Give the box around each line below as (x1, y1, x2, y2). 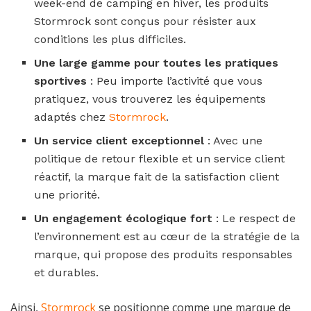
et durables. (34, 266, 99, 280)
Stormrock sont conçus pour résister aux (34, 15, 257, 28)
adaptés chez (34, 110, 110, 124)
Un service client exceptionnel (34, 134, 205, 148)
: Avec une (204, 134, 263, 148)
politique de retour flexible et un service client (34, 152, 285, 166)
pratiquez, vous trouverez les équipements (34, 92, 267, 106)
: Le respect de (212, 212, 296, 226)
